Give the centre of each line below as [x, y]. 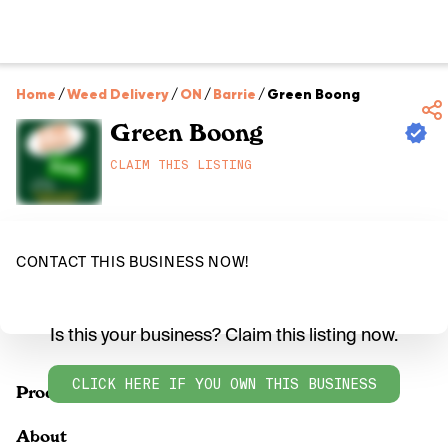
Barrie [234, 94]
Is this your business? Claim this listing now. [224, 334]
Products [53, 392]
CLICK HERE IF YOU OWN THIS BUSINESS [224, 383]
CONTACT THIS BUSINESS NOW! [133, 262]
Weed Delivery [118, 94]
